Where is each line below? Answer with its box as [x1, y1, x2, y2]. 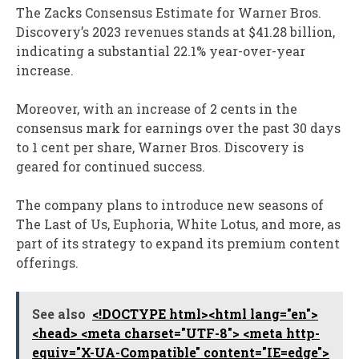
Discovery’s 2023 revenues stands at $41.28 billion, [16, 23, 335, 41]
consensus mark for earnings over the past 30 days [16, 119, 341, 137]
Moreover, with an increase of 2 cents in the [16, 100, 297, 118]
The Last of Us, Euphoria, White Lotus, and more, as [16, 216, 341, 233]
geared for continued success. [16, 158, 205, 175]
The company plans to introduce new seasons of [16, 196, 324, 214]
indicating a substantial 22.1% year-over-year [16, 42, 305, 60]
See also [32, 305, 86, 323]
